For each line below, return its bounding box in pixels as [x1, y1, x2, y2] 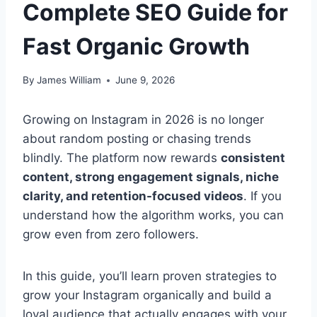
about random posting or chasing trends [23, 132, 251, 146]
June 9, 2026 [115, 74, 175, 86]
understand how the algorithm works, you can [23, 208, 284, 223]
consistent [221, 151, 285, 166]
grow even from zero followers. [23, 227, 199, 242]
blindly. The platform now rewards [23, 151, 221, 166]
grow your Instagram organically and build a [23, 288, 272, 303]
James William [37, 74, 102, 86]
